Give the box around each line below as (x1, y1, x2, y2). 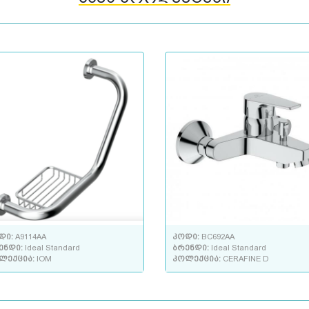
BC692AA (201, 232, 235, 242)
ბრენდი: (172, 243, 211, 253)
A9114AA (15, 232, 46, 242)
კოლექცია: (172, 255, 223, 264)
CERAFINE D (223, 255, 269, 264)
